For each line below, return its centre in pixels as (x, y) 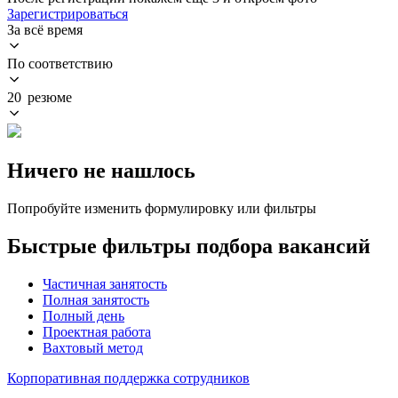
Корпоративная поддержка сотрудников (128, 378)
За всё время (45, 29)
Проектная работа (97, 331)
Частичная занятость (105, 283)
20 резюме (40, 97)
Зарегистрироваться (68, 13)
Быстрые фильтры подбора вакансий (189, 246)
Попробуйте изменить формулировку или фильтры (162, 208)
